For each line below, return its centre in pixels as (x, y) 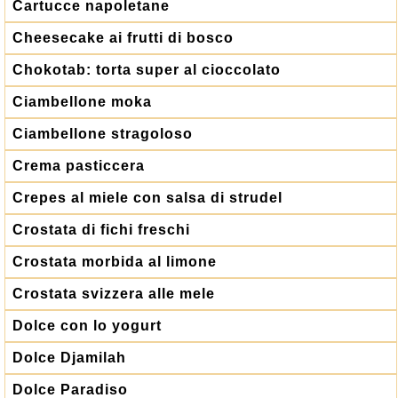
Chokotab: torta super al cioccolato (147, 70)
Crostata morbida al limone (115, 262)
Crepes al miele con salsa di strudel (147, 198)
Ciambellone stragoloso (103, 134)
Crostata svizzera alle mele (114, 294)
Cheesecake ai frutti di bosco (123, 38)
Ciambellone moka (82, 102)
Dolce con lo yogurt (87, 326)
